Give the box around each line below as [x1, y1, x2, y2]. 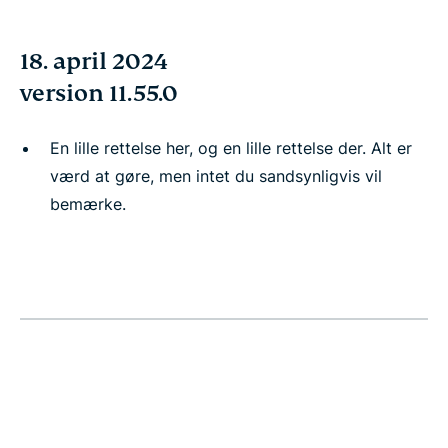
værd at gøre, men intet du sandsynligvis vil [50, 166, 382, 186]
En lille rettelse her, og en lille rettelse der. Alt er [50, 138, 412, 158]
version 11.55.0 [20, 79, 178, 108]
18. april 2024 [20, 47, 168, 76]
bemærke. [50, 194, 126, 214]
